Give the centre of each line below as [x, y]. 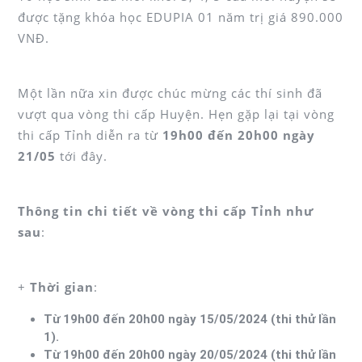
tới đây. [82, 156]
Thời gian [62, 286]
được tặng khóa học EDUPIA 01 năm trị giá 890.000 [181, 17]
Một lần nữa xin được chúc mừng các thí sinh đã [170, 93]
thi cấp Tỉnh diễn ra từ [90, 135]
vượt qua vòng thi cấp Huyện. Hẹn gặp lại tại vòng [176, 114]
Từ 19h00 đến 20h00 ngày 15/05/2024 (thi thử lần [190, 319]
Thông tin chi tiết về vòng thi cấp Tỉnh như [166, 210]
